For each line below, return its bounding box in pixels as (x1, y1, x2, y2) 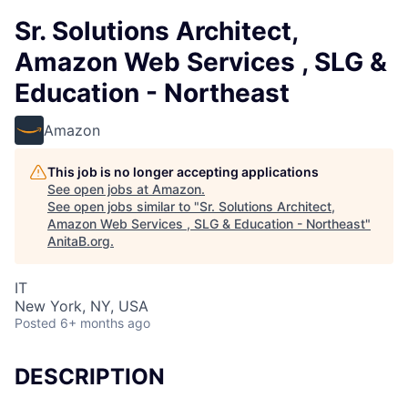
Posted (15, 315, 56, 331)
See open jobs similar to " (47, 199, 199, 214)
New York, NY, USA (15, 297, 148, 315)
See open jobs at (47, 181, 152, 197)
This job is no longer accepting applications (47, 164, 319, 179)
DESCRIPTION (15, 363, 165, 390)
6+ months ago (60, 315, 150, 331)
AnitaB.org (47, 233, 110, 249)
